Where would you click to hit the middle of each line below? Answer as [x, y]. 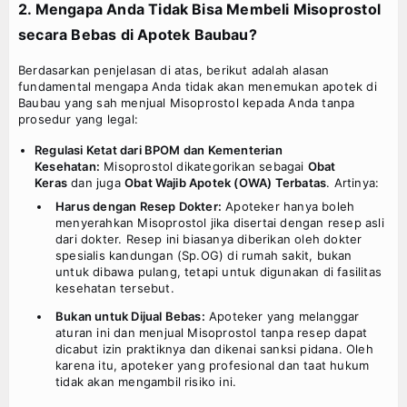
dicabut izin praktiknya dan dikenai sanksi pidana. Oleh [214, 349]
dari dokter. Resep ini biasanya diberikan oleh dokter [209, 239]
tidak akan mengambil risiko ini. [146, 382]
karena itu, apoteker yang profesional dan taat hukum [213, 366]
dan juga [95, 183]
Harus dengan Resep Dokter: [139, 207]
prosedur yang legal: [78, 119]
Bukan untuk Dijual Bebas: [130, 317]
